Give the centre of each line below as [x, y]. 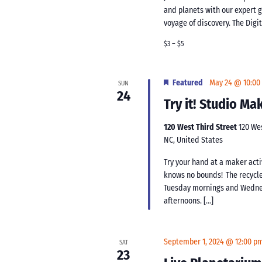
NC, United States [194, 140]
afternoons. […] [189, 201]
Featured [188, 82]
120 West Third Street [201, 127]
